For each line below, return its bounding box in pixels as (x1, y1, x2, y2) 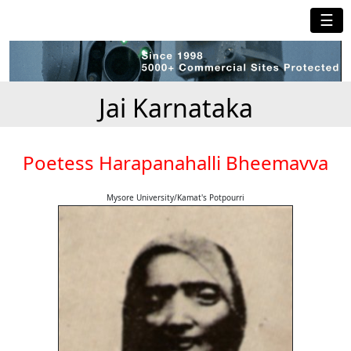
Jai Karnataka (98, 91, 253, 125)
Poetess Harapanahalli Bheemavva (23, 150, 328, 176)
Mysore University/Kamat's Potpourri (107, 192, 244, 204)
